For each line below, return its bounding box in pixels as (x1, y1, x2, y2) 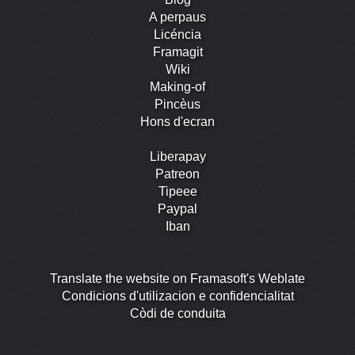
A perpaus (149, 10, 206, 25)
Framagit (152, 45, 203, 59)
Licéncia (154, 28, 201, 42)
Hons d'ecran (140, 115, 215, 129)
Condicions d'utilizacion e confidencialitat (61, 289, 294, 303)
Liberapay (149, 150, 206, 164)
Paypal (158, 202, 197, 216)
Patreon (155, 167, 200, 181)
